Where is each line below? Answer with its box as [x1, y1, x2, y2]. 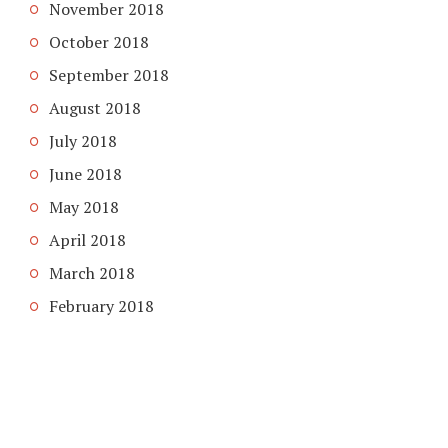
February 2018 [49, 294, 154, 317]
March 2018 [49, 261, 135, 284]
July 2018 [49, 129, 117, 152]
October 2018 [49, 30, 149, 53]
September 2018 [49, 63, 169, 86]
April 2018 [49, 228, 126, 251]
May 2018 [49, 195, 119, 218]
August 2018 [49, 96, 141, 119]
